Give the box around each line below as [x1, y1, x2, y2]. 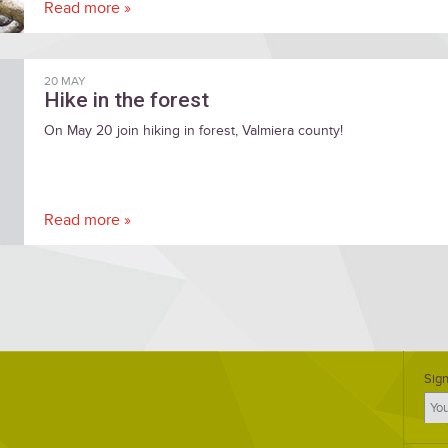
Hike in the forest [44, 88, 209, 113]
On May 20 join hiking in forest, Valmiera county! [44, 122, 343, 140]
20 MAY [44, 74, 86, 89]
